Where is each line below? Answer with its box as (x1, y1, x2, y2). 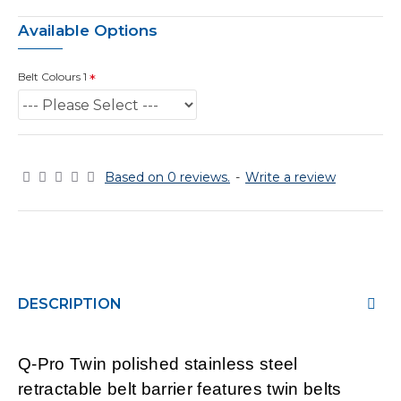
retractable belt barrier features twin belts (18, 380, 342, 398)
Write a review (245, 169, 336, 185)
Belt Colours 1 (18, 70, 87, 83)
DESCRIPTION (18, 295, 122, 312)
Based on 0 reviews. (105, 169, 230, 185)
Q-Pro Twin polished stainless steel (18, 354, 298, 373)
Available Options (18, 21, 158, 39)
